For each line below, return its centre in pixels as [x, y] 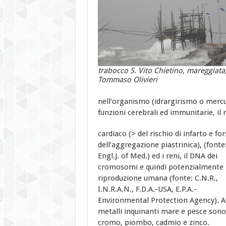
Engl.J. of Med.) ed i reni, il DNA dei [157, 156]
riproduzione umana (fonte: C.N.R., [158, 178]
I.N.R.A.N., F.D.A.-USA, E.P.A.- [147, 189]
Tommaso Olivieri [127, 79]
